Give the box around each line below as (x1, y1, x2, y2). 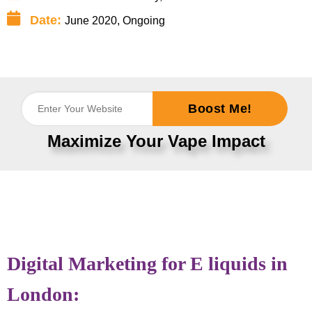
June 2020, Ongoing (64, 15, 165, 27)
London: (7, 283, 79, 305)
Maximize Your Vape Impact (47, 131, 265, 150)
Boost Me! (188, 101, 252, 116)
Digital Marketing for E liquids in (7, 252, 288, 274)
